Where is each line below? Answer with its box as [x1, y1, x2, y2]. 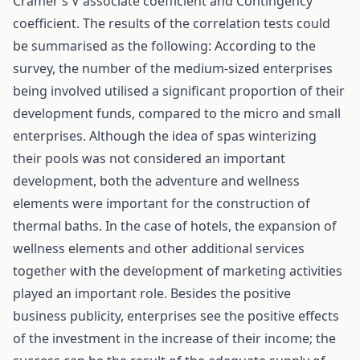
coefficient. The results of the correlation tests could [13, 14, 330, 32]
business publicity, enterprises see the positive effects [13, 307, 339, 325]
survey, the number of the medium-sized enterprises [13, 59, 333, 77]
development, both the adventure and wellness [13, 172, 300, 190]
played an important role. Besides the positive [13, 284, 291, 302]
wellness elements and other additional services [13, 239, 305, 257]
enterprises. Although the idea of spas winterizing [13, 127, 317, 145]
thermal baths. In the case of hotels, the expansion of [13, 217, 337, 235]
